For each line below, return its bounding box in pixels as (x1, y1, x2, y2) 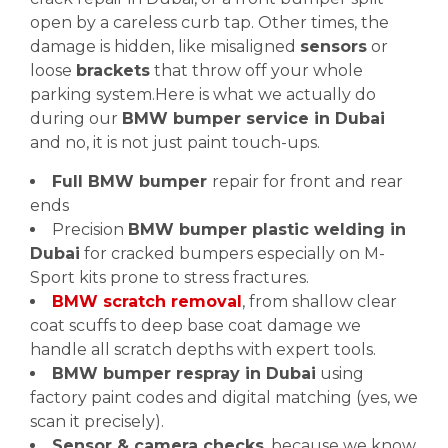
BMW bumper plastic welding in (128, 220, 406, 239)
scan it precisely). (30, 412, 164, 431)
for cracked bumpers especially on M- (80, 244, 385, 263)
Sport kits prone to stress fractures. (30, 268, 309, 287)
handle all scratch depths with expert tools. (30, 340, 376, 359)
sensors (300, 37, 367, 56)
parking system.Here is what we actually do (30, 85, 376, 104)
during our (30, 109, 122, 128)
